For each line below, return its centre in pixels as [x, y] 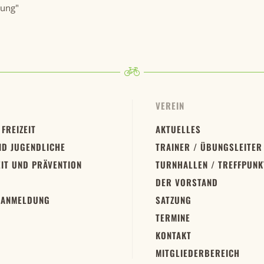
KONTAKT [174, 235]
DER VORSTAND [187, 182]
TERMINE [173, 217]
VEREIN [170, 105]
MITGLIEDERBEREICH [198, 253]
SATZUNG [174, 200]
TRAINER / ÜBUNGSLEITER [209, 147]
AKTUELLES [178, 129]
